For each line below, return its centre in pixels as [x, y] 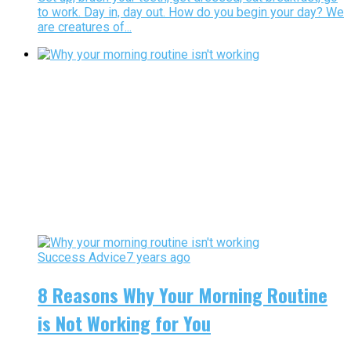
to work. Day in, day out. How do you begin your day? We [191, 13]
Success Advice [82, 258]
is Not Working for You [124, 322]
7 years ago [158, 258]
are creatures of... [85, 27]
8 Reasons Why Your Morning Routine [183, 294]
